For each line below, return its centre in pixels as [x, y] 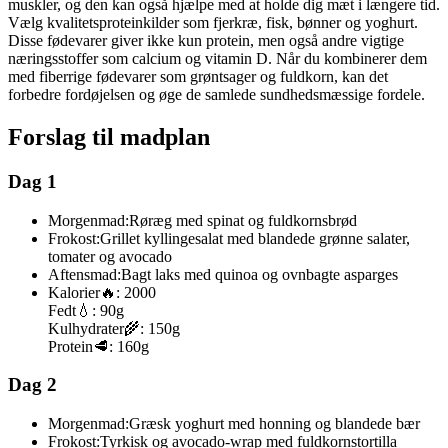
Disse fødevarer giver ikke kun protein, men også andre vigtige [206, 41]
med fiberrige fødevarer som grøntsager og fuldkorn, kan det [198, 77]
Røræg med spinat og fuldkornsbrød [243, 220]
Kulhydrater [86, 328]
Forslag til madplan [109, 137]
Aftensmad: [84, 274]
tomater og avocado [110, 256]
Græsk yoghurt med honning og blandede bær [274, 424]
